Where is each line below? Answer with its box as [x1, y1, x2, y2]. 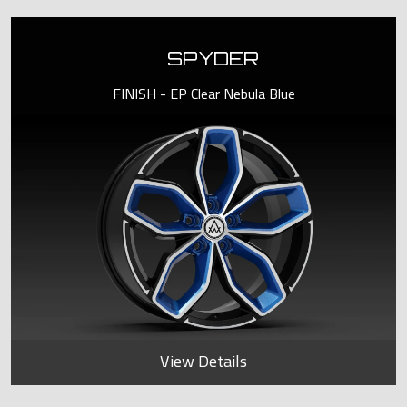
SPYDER [166, 45, 259, 70]
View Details [160, 345, 247, 376]
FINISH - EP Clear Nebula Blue [112, 79, 295, 107]
